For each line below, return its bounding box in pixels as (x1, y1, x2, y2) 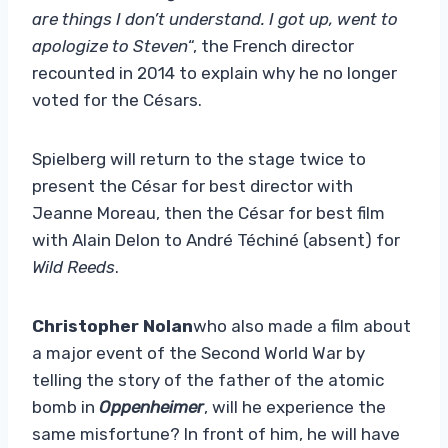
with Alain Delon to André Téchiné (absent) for (32, 229, 400, 250)
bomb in (32, 396, 99, 417)
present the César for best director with (32, 175, 353, 196)
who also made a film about (193, 315, 411, 336)
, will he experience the (204, 396, 386, 417)
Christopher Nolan (32, 315, 193, 336)
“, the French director (188, 35, 354, 56)
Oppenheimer (99, 396, 204, 417)
